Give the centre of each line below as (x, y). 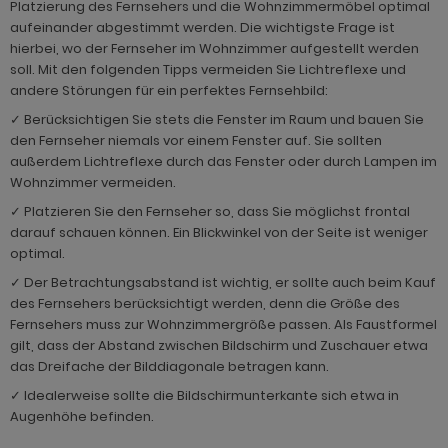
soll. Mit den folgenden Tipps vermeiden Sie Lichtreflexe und (208, 70)
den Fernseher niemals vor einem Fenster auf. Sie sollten (196, 141)
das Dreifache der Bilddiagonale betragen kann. (169, 367)
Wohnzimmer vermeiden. (93, 183)
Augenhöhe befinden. (82, 417)
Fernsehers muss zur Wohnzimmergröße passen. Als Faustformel (223, 325)
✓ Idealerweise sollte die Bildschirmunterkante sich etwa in (204, 396)
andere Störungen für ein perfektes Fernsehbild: (169, 91)
